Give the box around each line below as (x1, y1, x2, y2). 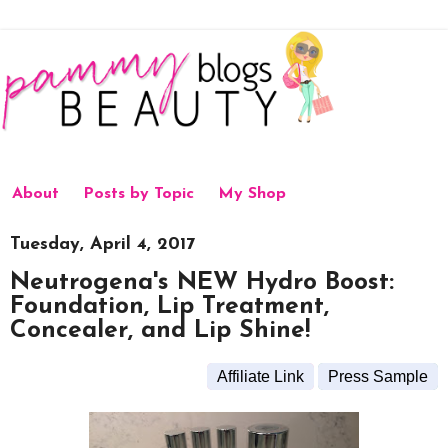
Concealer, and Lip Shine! (10, 319, 310, 344)
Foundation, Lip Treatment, (10, 295, 329, 320)
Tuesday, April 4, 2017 (10, 234, 195, 254)
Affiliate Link (217, 368, 304, 386)
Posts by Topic (83, 186, 194, 203)
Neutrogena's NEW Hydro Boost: (10, 271, 394, 296)
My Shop (218, 186, 286, 203)
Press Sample (328, 368, 428, 386)
